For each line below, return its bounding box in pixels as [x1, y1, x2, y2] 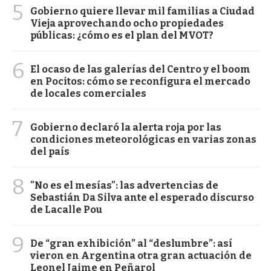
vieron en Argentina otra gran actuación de [30, 250, 252, 262]
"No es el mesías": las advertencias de [30, 180, 218, 192]
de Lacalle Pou [30, 204, 102, 216]
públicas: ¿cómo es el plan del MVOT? [30, 30, 214, 42]
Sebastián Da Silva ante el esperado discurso [30, 192, 254, 204]
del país [30, 146, 70, 158]
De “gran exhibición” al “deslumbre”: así [30, 238, 232, 250]
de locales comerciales [30, 88, 146, 100]
